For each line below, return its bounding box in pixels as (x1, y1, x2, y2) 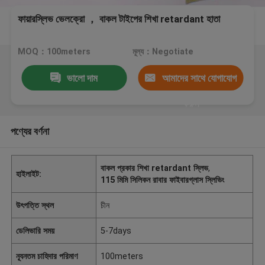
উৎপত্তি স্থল (16, 200, 54, 210)
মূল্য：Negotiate (132, 47, 193, 57)
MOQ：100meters (18, 47, 91, 57)
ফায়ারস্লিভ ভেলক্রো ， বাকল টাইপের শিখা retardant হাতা (18, 13, 221, 25)
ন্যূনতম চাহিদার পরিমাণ (16, 251, 78, 261)
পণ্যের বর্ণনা (10, 125, 49, 137)
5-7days (101, 225, 132, 235)
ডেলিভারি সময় (16, 225, 55, 235)
